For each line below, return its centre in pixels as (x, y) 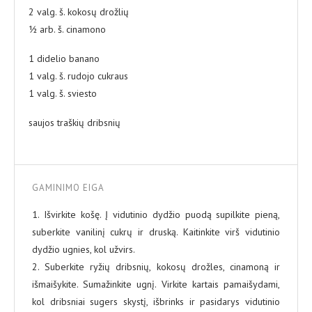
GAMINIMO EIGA (68, 187)
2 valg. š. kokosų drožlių (79, 11)
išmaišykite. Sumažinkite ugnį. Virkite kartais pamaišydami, (156, 284)
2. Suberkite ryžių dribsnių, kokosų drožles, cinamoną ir (156, 266)
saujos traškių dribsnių (75, 122)
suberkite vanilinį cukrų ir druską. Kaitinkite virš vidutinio (156, 232)
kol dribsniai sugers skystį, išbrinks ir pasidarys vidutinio (156, 301)
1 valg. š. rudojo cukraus (78, 76)
